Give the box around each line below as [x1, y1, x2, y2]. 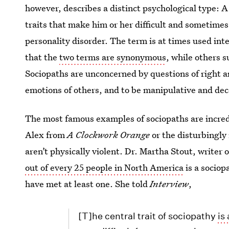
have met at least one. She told [25, 178, 150, 190]
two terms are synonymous [59, 51, 167, 63]
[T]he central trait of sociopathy [78, 211, 218, 221]
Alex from [25, 129, 67, 141]
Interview [150, 178, 189, 190]
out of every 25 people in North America [25, 162, 184, 173]
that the [25, 51, 60, 63]
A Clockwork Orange [67, 129, 150, 141]
